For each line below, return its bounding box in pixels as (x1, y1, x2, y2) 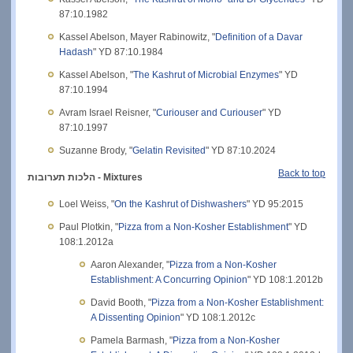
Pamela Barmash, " (91, 334, 173, 346)
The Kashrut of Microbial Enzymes (133, 69, 279, 80)
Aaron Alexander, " (91, 258, 169, 270)
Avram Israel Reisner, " (59, 106, 156, 118)
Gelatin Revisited (132, 144, 206, 156)
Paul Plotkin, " (59, 221, 118, 232)
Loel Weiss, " (59, 198, 114, 210)
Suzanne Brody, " (59, 144, 132, 156)
